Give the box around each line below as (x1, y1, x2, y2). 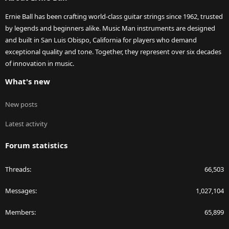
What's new (5, 76, 50, 87)
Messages (5, 186, 35, 196)
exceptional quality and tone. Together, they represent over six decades (5, 47, 221, 57)
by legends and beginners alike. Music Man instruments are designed (5, 24, 215, 33)
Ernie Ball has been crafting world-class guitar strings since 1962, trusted (5, 12, 223, 21)
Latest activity (5, 119, 48, 129)
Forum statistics (5, 140, 67, 151)
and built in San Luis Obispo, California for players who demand (5, 35, 197, 45)
